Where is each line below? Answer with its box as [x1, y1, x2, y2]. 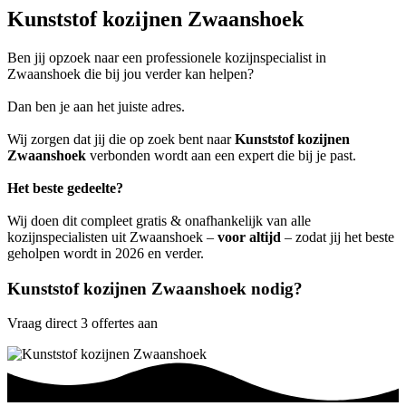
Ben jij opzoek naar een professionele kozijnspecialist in [7, 49, 326, 65]
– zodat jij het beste [281, 228, 394, 245]
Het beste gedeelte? [7, 179, 123, 196]
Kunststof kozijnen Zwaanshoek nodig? [7, 278, 303, 298]
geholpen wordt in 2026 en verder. [7, 245, 204, 261]
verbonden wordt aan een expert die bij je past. [86, 147, 356, 163]
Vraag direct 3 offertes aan [7, 315, 158, 332]
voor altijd [217, 228, 281, 245]
